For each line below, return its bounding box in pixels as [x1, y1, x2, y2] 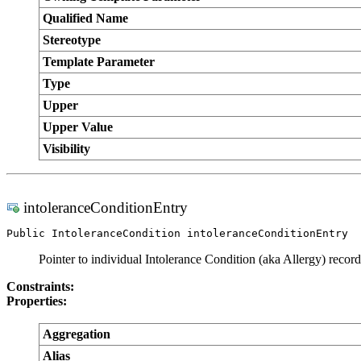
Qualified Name [43, 11, 128, 25]
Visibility [43, 142, 90, 156]
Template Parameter [43, 55, 155, 68]
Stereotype [43, 33, 101, 47]
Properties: [6, 294, 67, 308]
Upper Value [43, 120, 113, 134]
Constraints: [6, 280, 74, 293]
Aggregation [43, 327, 110, 341]
